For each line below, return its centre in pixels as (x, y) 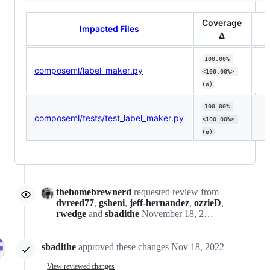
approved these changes (125, 247)
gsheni (112, 203)
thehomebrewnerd (94, 192)
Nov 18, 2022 (198, 247)
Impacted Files (109, 29)
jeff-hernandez (159, 203)
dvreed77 (75, 203)
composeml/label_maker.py (89, 71)
